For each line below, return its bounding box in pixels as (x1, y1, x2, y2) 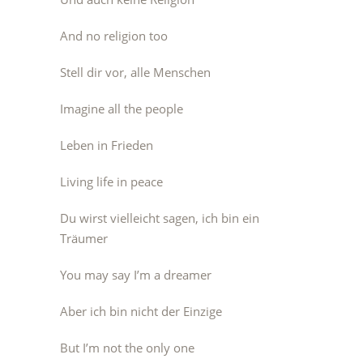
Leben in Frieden (60, 137, 153, 153)
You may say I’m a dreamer (60, 267, 211, 283)
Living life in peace (60, 173, 163, 190)
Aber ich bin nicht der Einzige (60, 303, 222, 319)
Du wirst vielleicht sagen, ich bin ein (60, 210, 259, 226)
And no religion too (60, 28, 168, 44)
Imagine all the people (60, 100, 183, 117)
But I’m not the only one (60, 340, 194, 356)
